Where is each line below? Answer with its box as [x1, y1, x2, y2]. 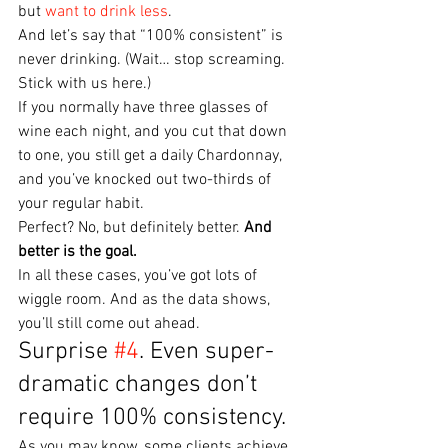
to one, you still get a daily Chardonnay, [18, 146, 285, 167]
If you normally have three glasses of [18, 98, 272, 119]
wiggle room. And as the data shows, [18, 290, 274, 311]
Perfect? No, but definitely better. [18, 218, 244, 239]
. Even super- [139, 338, 274, 367]
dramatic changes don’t [18, 371, 263, 400]
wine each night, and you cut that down [18, 122, 291, 143]
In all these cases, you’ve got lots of [18, 266, 261, 287]
